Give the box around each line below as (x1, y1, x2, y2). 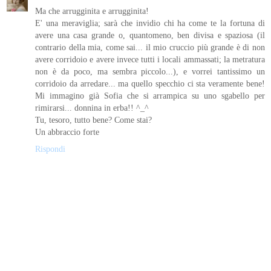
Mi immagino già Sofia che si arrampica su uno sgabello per (35, 91, 265, 101)
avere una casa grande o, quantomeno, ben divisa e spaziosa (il (35, 30, 265, 41)
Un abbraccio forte (35, 127, 99, 137)
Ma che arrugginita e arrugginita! (35, 6, 149, 16)
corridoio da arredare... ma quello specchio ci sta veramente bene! (35, 79, 265, 89)
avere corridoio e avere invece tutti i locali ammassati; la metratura (35, 54, 265, 65)
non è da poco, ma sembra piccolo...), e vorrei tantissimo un (35, 67, 265, 77)
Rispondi (35, 144, 65, 154)
